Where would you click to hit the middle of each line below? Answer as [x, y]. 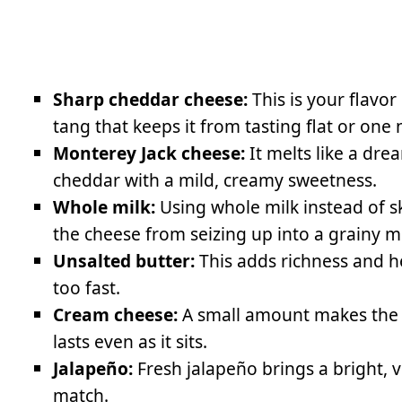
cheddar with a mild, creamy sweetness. [215, 179]
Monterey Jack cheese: [149, 153]
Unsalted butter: [124, 260]
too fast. [87, 287]
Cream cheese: [116, 314]
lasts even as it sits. [131, 341]
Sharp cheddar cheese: [151, 99]
